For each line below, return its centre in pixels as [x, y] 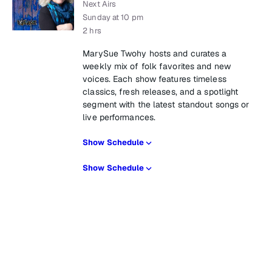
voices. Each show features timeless [155, 79]
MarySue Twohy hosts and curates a [155, 53]
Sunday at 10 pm [113, 17]
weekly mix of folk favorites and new [157, 66]
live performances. [119, 117]
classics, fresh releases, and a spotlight [161, 92]
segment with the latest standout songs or [166, 104]
